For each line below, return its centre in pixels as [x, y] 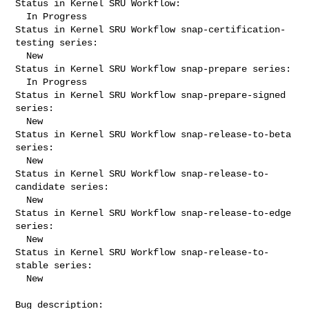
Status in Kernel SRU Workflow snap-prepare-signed [151, 95]
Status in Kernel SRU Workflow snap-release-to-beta [153, 134]
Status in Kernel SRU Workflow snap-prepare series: [153, 69]
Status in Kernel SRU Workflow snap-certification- [151, 29]
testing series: [57, 42]
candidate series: [62, 187]
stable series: [54, 265]
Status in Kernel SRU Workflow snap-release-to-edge [153, 213]
